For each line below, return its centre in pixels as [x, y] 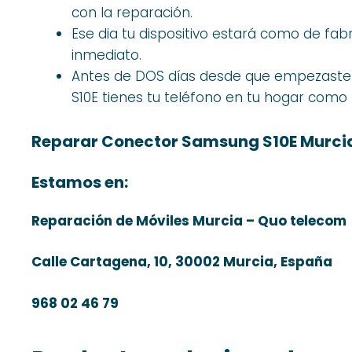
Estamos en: [80, 182]
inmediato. [106, 55]
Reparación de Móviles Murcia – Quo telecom [189, 220]
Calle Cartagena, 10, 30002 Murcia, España [182, 262]
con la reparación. [132, 13]
